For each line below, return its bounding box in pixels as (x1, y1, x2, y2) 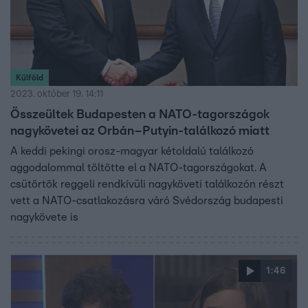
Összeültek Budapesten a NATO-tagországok (10, 108, 269, 121)
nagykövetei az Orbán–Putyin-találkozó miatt (10, 124, 269, 137)
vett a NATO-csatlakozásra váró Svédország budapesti (10, 195, 283, 206)
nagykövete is (10, 211, 78, 223)
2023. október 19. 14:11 (10, 89, 103, 99)
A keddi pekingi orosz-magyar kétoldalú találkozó (10, 145, 254, 157)
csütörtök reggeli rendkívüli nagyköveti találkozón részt (10, 178, 284, 190)
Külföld (16, 73, 43, 82)
